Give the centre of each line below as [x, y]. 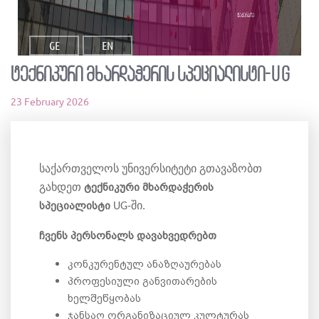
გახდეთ [62, 188]
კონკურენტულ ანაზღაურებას [145, 263]
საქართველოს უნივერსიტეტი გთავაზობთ [151, 169]
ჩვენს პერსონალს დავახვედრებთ [128, 235]
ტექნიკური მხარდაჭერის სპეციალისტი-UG [151, 76]
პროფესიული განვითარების [142, 281]
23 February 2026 [50, 102]
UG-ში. [129, 206]
